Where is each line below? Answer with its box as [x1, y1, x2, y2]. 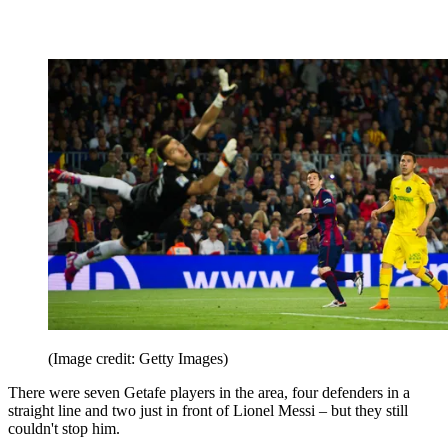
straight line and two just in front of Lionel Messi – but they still [8, 401, 408, 419]
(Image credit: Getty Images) [48, 349, 228, 367]
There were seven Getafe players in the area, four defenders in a [8, 383, 410, 401]
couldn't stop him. [8, 419, 120, 437]
